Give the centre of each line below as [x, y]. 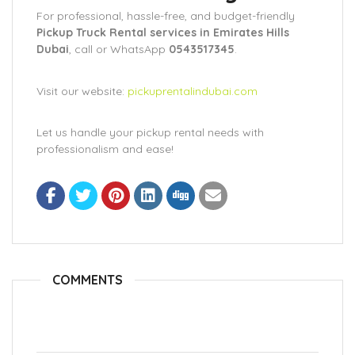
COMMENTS [88, 280]
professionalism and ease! [105, 149]
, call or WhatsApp [119, 49]
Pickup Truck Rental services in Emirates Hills [163, 32]
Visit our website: [82, 91]
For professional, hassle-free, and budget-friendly [166, 16]
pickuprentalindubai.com [193, 91]
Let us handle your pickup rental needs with [150, 132]
